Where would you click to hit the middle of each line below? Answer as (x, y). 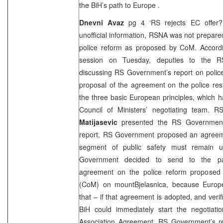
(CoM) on (97, 184)
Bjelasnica (150, 184)
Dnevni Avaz (102, 22)
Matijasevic (98, 122)
